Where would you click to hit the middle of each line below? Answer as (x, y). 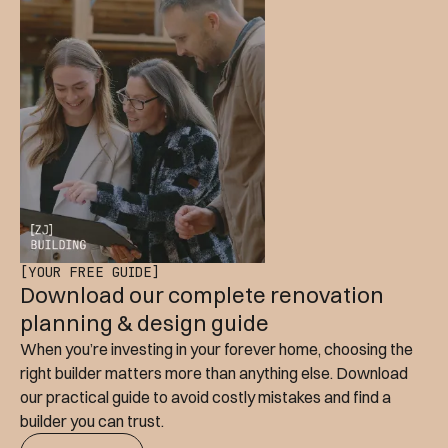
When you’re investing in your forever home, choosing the (216, 349)
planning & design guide (144, 323)
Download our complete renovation (202, 295)
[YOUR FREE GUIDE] (90, 272)
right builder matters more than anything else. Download (214, 373)
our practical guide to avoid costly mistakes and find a (205, 397)
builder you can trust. (92, 421)
